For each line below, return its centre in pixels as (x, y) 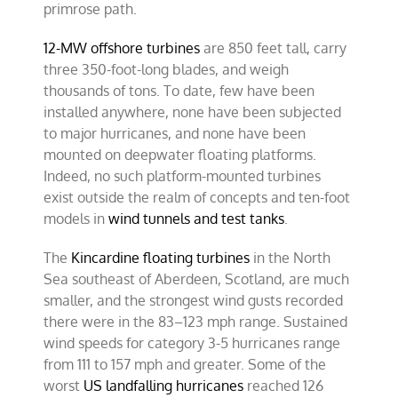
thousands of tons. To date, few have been (179, 90)
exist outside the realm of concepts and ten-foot (197, 197)
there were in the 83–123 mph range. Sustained (196, 321)
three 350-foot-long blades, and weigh (167, 69)
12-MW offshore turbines (122, 48)
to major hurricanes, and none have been (175, 133)
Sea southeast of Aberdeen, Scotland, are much (197, 279)
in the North (291, 257)
